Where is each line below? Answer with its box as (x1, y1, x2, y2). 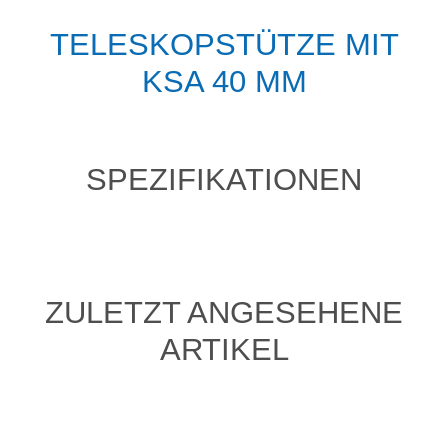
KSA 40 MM (141, 64, 307, 99)
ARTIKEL (159, 332, 289, 368)
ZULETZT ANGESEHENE (45, 295, 403, 331)
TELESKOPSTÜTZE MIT (49, 27, 399, 62)
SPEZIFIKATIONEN (86, 161, 362, 197)
